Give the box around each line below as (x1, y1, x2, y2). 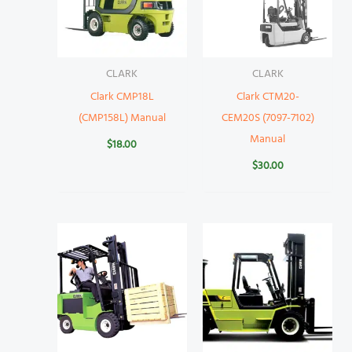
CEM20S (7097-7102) (221, 108, 314, 127)
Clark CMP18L (90, 87, 154, 106)
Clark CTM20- (236, 87, 299, 106)
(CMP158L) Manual (78, 108, 166, 127)
